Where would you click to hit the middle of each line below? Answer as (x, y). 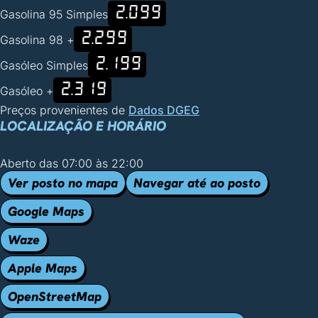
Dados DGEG (164, 110)
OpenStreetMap (55, 296)
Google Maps (46, 211)
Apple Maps (43, 268)
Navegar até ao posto (197, 183)
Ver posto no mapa (63, 183)
